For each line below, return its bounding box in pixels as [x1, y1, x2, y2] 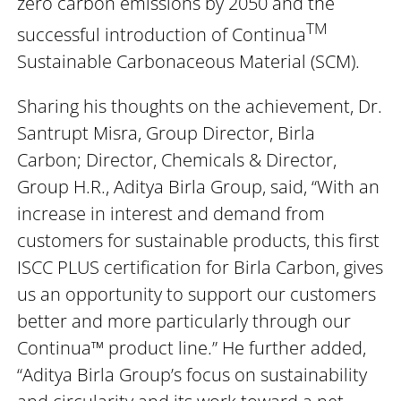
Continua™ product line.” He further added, [17, 335, 367, 360]
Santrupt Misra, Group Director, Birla [17, 120, 316, 145]
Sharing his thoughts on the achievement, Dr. [17, 93, 383, 118]
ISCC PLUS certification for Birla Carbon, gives [17, 254, 384, 279]
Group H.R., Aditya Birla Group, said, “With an [17, 174, 380, 199]
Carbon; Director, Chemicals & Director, [17, 147, 337, 172]
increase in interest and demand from [17, 200, 326, 226]
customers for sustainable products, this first [17, 227, 380, 252]
